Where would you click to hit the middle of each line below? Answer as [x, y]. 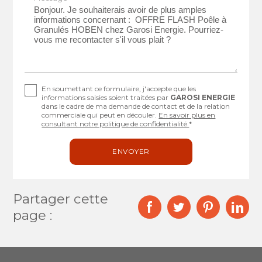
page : [33, 215]
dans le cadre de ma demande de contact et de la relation [136, 106]
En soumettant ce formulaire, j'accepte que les [119, 89]
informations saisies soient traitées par [106, 98]
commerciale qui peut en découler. [100, 115]
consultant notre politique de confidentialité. [116, 124]
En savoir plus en [187, 115]
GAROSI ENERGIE [203, 98]
